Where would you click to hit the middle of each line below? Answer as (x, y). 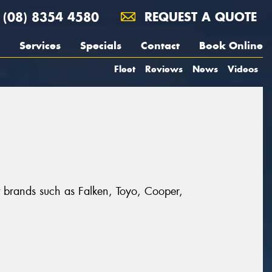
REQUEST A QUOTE (199, 17)
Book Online (231, 46)
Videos (243, 69)
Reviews (164, 69)
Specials (101, 46)
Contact (160, 46)
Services (40, 46)
